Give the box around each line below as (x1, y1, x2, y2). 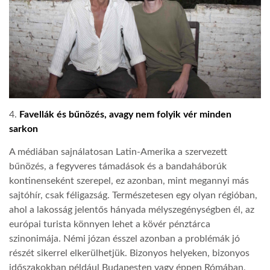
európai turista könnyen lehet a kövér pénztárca (9, 219, 210, 230)
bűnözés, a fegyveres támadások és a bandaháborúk (9, 162, 227, 172)
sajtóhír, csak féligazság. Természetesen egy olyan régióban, (9, 190, 257, 201)
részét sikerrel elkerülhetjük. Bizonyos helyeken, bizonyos (9, 248, 250, 259)
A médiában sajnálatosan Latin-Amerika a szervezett (9, 147, 227, 157)
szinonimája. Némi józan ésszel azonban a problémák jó (9, 234, 240, 244)
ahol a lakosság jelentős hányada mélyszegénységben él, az (9, 205, 254, 215)
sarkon (9, 124, 38, 134)
